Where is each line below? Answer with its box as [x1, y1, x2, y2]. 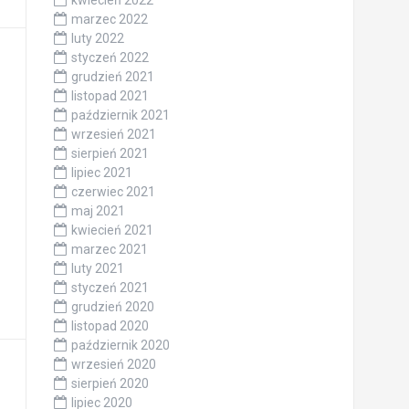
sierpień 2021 [70, 146, 149, 162]
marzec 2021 [70, 242, 148, 257]
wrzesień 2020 [70, 357, 156, 372]
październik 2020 [70, 338, 170, 353]
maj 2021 [70, 204, 125, 219]
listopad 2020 [70, 319, 149, 334]
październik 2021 [70, 108, 170, 123]
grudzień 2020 [70, 299, 154, 315]
